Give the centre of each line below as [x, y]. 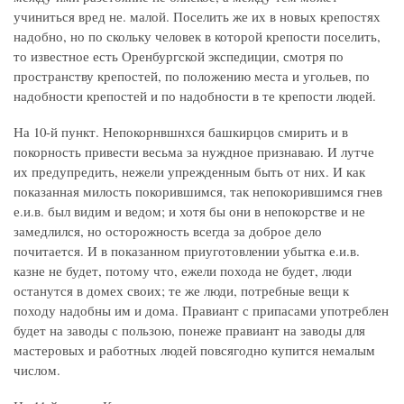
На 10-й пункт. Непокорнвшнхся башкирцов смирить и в [181, 132]
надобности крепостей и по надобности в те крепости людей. [195, 96]
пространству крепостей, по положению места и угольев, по [192, 76]
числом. [37, 370]
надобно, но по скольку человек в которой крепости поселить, [197, 37]
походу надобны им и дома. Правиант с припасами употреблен [201, 311]
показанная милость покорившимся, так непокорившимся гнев [198, 192]
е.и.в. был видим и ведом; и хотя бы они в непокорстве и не [189, 211]
